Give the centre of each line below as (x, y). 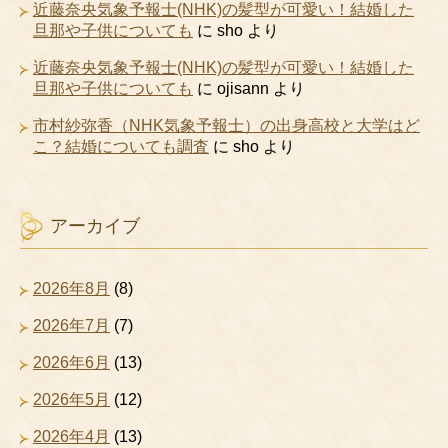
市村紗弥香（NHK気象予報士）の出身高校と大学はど (226, 126)
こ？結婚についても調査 (121, 147)
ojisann (243, 89)
